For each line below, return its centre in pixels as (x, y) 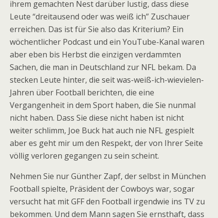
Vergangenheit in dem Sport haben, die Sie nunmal (103, 105)
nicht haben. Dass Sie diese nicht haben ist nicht (97, 118)
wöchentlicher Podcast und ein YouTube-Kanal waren (107, 42)
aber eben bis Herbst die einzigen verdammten (95, 54)
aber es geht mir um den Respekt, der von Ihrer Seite (106, 143)
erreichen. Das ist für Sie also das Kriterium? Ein (97, 29)
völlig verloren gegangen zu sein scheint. (84, 156)
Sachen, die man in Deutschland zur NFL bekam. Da (103, 67)
